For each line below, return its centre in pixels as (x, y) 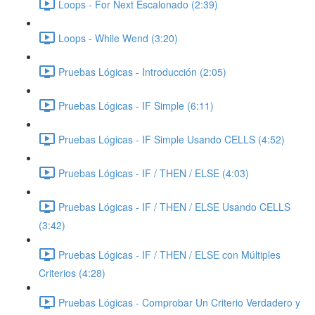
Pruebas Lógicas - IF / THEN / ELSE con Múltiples (169, 254)
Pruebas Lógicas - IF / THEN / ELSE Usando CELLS (174, 206)
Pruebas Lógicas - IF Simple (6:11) (136, 105)
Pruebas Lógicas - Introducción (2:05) (142, 71)
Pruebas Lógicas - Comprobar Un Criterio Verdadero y (179, 302)
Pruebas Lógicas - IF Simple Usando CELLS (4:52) (172, 139)
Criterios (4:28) (72, 273)
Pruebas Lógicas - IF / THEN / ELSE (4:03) (154, 173)
